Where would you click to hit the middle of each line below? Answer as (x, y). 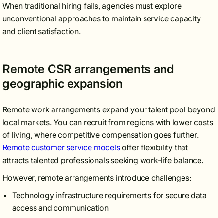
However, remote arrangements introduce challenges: (97, 178)
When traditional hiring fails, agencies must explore (92, 6)
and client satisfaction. (41, 31)
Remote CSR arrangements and (88, 69)
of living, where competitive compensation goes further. (100, 135)
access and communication (60, 208)
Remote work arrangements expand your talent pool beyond (109, 109)
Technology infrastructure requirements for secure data (109, 195)
